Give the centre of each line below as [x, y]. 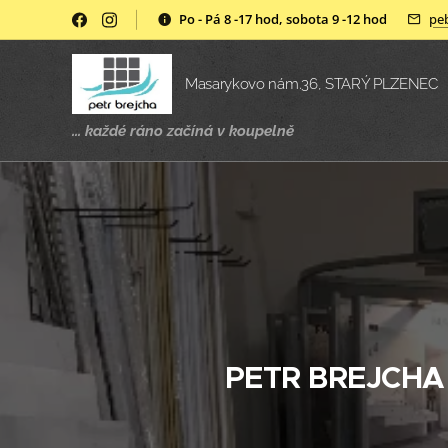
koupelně [261, 131]
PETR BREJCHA [334, 378]
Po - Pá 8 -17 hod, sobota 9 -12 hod [283, 18]
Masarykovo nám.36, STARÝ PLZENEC [313, 84]
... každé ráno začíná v [148, 131]
